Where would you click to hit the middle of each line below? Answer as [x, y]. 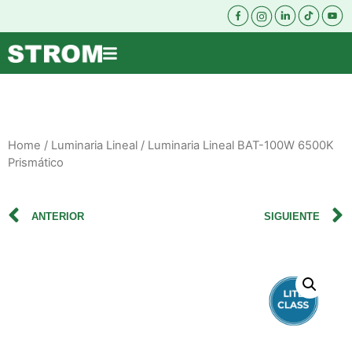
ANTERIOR [58, 216]
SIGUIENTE [292, 216]
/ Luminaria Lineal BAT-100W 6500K [236, 145]
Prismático [36, 163]
